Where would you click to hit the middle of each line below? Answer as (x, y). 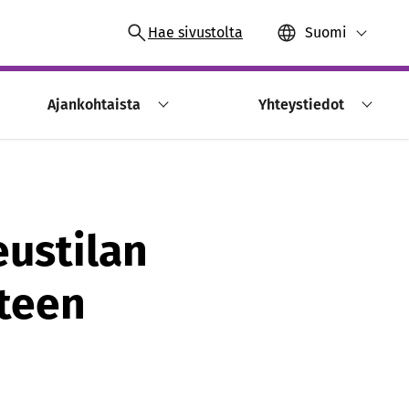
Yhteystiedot (301, 105)
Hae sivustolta (195, 32)
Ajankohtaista (94, 105)
